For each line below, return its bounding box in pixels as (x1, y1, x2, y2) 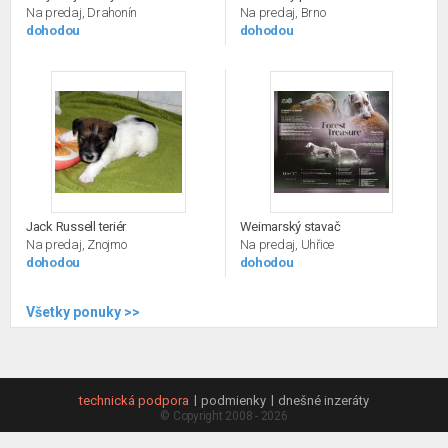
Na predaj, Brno (239, 5, 326, 21)
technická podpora (79, 393, 189, 409)
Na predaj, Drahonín (26, 5, 138, 21)
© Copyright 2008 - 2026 (160, 409, 288, 424)
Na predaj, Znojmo (26, 237, 127, 253)
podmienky (201, 393, 266, 409)
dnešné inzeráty (278, 393, 369, 409)
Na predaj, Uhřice (239, 237, 335, 253)
